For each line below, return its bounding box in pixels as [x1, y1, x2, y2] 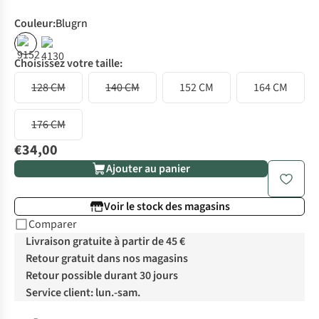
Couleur [14, 16, 53, 32]
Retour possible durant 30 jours [26, 268, 178, 284]
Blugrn [56, 16, 88, 32]
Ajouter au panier [106, 161, 190, 177]
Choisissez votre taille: [14, 56, 122, 72]
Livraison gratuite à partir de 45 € [26, 234, 185, 250]
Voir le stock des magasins [103, 199, 230, 215]
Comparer [28, 216, 77, 233]
